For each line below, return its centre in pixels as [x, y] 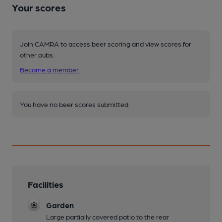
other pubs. [37, 55]
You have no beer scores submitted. [75, 104]
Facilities [46, 184]
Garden [60, 205]
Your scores [39, 7]
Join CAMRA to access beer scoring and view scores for [106, 44]
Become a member [49, 69]
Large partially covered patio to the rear [108, 217]
